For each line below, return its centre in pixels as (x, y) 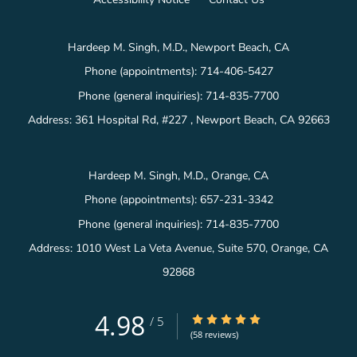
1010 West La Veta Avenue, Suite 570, (173, 226)
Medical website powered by (165, 344)
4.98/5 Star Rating (238, 296)
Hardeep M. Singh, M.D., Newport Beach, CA (178, 25)
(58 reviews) (214, 312)
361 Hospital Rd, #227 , (135, 98)
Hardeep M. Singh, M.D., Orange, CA (178, 154)
